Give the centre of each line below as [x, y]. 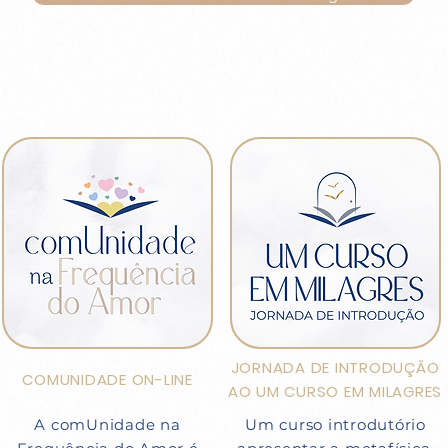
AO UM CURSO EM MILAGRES [335, 391]
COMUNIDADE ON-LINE [107, 379]
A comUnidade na [107, 424]
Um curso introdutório [335, 424]
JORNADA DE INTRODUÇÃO [335, 367]
